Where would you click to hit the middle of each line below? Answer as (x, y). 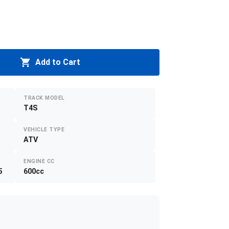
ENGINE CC (39, 162)
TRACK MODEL (44, 98)
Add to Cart (58, 62)
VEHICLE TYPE (44, 130)
